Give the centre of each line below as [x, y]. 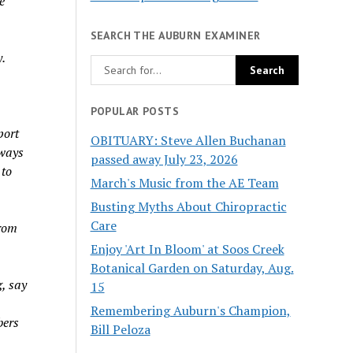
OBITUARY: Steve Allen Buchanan [188, 140]
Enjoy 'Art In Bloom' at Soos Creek [187, 249]
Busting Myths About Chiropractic [188, 206]
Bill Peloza [120, 329]
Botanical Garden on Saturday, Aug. [192, 268]
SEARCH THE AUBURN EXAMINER [175, 36]
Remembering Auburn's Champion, [190, 310]
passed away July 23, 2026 [164, 159]
